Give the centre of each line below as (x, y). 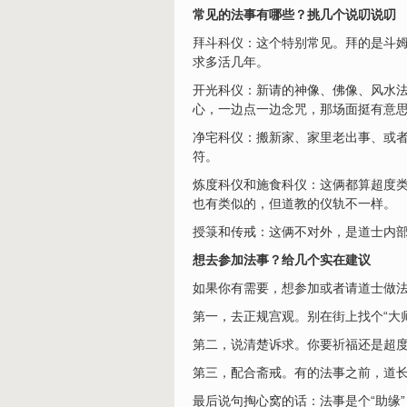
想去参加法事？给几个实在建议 (282, 260)
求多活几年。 (231, 62)
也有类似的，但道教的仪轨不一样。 (294, 203)
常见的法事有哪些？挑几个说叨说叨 (294, 15)
